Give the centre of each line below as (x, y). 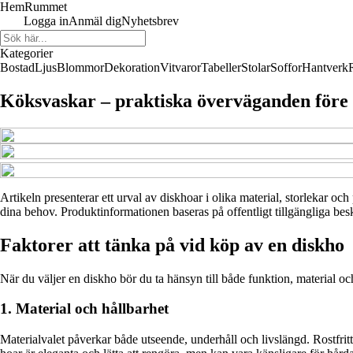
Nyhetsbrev (150, 21)
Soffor (286, 67)
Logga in (46, 21)
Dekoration (132, 67)
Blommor (80, 67)
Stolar (256, 67)
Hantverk (325, 67)
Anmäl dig (95, 21)
